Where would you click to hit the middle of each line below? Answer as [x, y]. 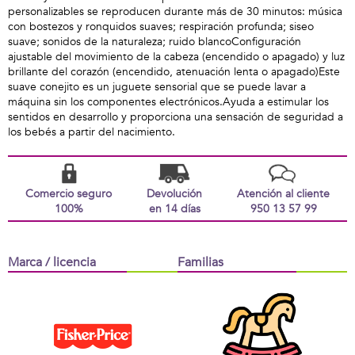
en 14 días [174, 209]
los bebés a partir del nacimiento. [92, 132]
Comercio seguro [69, 194]
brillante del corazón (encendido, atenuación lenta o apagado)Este [174, 72]
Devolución [174, 194]
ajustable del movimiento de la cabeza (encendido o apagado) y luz [176, 57]
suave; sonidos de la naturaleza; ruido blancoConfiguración [155, 42]
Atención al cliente [283, 194]
